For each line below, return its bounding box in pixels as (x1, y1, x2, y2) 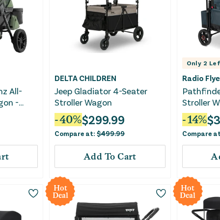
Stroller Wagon (55, 97, 112, 108)
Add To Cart (83, 151, 137, 162)
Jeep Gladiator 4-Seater (55, 85, 148, 97)
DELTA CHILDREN (55, 73, 117, 83)
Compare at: (55, 129, 97, 138)
